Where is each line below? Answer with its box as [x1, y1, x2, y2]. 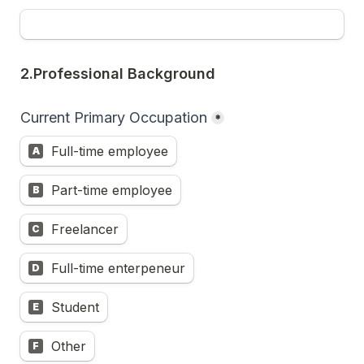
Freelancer [51, 221, 119, 237]
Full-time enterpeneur [51, 260, 185, 276]
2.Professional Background [20, 65, 215, 82]
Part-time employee [51, 182, 172, 198]
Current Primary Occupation [20, 109, 207, 126]
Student [51, 299, 99, 315]
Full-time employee [51, 143, 168, 159]
